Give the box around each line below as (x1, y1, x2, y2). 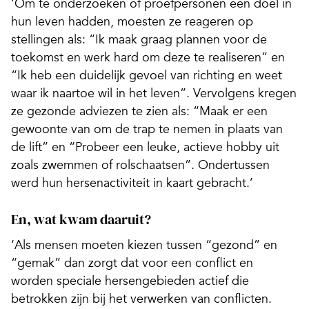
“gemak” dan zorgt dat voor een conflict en (11, 255, 253, 271)
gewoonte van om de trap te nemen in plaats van (11, 121, 283, 137)
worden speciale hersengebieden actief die (11, 273, 249, 289)
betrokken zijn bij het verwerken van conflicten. (11, 291, 272, 307)
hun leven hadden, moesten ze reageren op (11, 14, 253, 30)
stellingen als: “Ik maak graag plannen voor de (11, 32, 267, 48)
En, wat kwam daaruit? (11, 210, 151, 230)
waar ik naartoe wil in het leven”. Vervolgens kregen (11, 86, 297, 101)
